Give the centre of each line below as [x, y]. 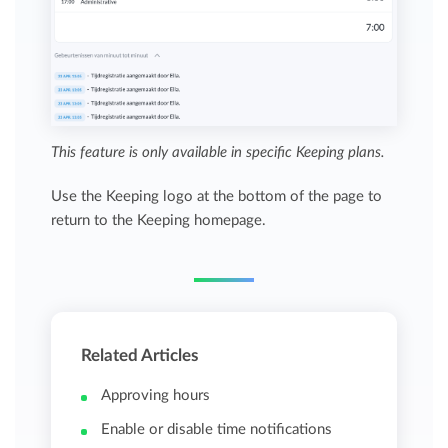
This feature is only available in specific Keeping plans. [218, 152]
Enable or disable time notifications [217, 429]
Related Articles [140, 355]
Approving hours [156, 395]
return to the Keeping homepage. [159, 220]
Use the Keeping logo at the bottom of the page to [217, 196]
